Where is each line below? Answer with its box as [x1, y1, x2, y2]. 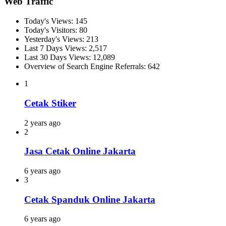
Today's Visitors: [24, 26, 79, 35]
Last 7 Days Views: [24, 44, 89, 53]
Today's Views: [24, 17, 75, 26]
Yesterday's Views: [24, 35, 86, 44]
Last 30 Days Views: [24, 53, 93, 62]
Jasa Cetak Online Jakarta [24, 146, 136, 157]
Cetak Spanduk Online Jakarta [24, 194, 155, 205]
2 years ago [24, 118, 61, 127]
